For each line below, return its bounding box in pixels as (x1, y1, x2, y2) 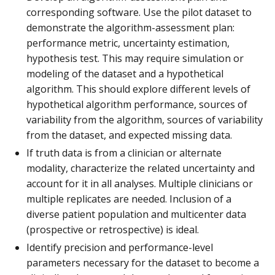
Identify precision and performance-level (26, 240, 213, 254)
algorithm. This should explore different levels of (26, 82, 250, 96)
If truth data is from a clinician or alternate (26, 145, 222, 160)
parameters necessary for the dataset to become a (26, 255, 259, 269)
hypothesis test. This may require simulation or (26, 51, 244, 65)
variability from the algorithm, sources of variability (26, 112, 263, 126)
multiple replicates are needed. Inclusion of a (26, 192, 231, 206)
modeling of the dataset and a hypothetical (26, 66, 223, 80)
